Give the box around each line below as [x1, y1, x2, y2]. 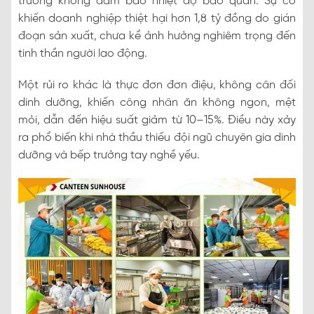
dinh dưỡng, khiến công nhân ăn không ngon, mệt [18, 96, 296, 109]
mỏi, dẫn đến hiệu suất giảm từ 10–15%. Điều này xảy [18, 114, 296, 126]
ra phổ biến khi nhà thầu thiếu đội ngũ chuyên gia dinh [18, 131, 296, 144]
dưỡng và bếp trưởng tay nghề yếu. [18, 149, 200, 161]
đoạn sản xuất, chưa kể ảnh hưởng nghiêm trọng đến [18, 29, 296, 42]
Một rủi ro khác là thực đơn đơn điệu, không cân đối [18, 78, 296, 91]
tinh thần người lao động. [18, 47, 147, 60]
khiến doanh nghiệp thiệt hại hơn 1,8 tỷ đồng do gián [18, 12, 296, 25]
